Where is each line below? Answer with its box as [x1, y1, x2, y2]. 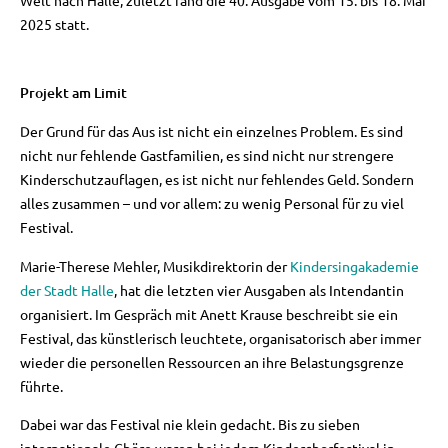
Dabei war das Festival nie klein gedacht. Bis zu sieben [20, 415, 360, 434]
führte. [20, 376, 63, 395]
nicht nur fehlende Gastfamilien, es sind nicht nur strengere [20, 146, 394, 165]
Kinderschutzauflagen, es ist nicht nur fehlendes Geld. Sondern [20, 170, 414, 189]
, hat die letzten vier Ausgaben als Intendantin [114, 280, 404, 299]
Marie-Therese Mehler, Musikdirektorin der [20, 256, 290, 275]
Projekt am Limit [20, 83, 127, 102]
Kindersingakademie [290, 256, 419, 275]
